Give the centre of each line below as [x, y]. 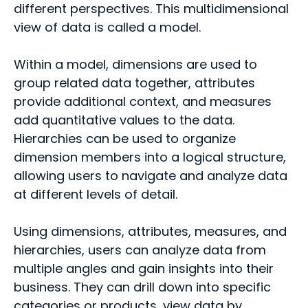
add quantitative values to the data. [124, 120]
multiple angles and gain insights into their [144, 268]
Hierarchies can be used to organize [125, 139]
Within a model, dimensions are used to [135, 64]
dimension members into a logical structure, [150, 157]
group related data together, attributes [134, 83]
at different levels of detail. [96, 194]
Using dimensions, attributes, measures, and [150, 231]
